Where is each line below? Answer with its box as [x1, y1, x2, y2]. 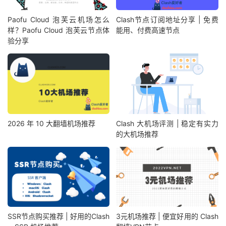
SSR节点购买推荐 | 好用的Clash [8, 212, 110, 221]
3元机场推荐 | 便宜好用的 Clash [116, 212, 218, 221]
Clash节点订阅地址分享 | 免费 [116, 15, 218, 24]
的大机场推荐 [116, 129, 159, 138]
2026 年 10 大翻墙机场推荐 [8, 119, 95, 128]
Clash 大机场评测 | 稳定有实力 [116, 119, 218, 128]
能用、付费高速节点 [116, 26, 180, 35]
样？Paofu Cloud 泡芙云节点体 [8, 26, 110, 35]
